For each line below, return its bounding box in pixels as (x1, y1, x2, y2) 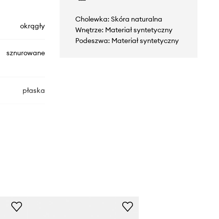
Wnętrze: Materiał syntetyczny (75, 25, 173, 34)
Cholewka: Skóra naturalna (75, 14, 162, 23)
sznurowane (6, 48, 45, 57)
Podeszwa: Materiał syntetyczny (75, 36, 179, 45)
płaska (22, 86, 45, 95)
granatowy (9, 181, 45, 191)
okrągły (20, 21, 45, 30)
